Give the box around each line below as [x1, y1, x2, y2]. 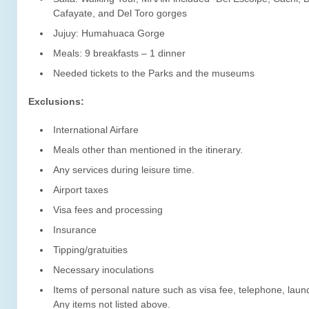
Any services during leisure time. [53, 164, 195, 175]
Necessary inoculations [53, 264, 154, 275]
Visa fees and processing [53, 204, 163, 215]
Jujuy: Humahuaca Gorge [53, 28, 165, 39]
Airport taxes [53, 184, 108, 195]
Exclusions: [28, 96, 84, 107]
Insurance [53, 224, 97, 235]
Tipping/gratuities [53, 244, 128, 255]
